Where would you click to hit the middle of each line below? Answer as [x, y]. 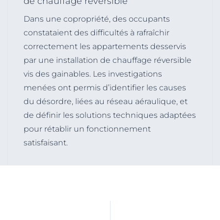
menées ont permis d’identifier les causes [105, 87]
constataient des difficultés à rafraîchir [97, 32]
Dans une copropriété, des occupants [97, 19]
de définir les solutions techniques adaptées [110, 115]
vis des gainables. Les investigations [93, 74]
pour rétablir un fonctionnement [87, 129]
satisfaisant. [46, 142]
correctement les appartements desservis [105, 46]
